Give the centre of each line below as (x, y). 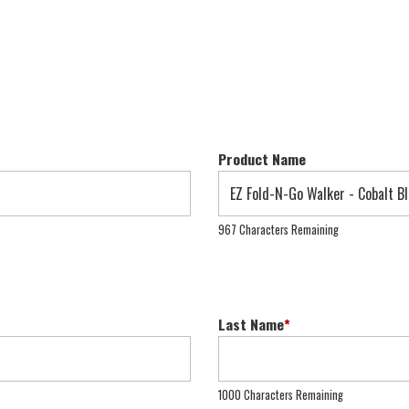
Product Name (262, 158)
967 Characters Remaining (278, 229)
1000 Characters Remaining (281, 395)
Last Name (251, 325)
